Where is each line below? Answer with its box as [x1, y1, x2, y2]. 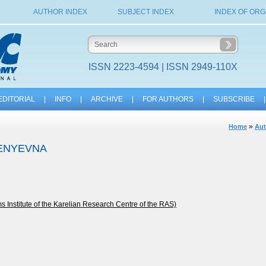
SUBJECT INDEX [118, 8, 174, 16]
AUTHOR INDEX [33, 8, 87, 16]
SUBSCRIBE [213, 95, 255, 103]
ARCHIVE [90, 95, 123, 103]
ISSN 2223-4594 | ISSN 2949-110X [88, 62, 237, 72]
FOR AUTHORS [142, 95, 194, 103]
